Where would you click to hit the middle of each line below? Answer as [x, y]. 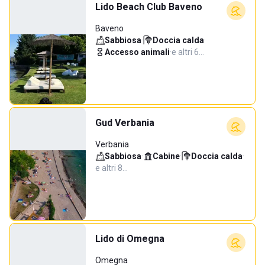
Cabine [166, 156]
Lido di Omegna [130, 239]
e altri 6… [188, 52]
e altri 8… [112, 168]
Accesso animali [137, 52]
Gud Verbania [125, 123]
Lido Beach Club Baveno [149, 7]
